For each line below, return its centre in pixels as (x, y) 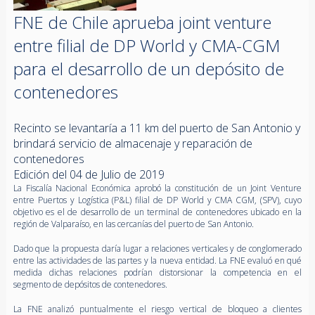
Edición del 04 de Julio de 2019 (89, 174)
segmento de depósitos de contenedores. (90, 284)
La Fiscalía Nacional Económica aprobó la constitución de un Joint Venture (157, 188)
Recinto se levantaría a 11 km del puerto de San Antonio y (156, 128)
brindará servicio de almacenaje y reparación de (133, 143)
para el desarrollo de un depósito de (148, 68)
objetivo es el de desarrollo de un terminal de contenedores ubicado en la (157, 212)
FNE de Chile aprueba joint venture (142, 22)
